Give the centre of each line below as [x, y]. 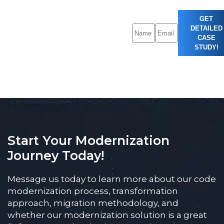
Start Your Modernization [88, 140]
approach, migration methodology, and [93, 203]
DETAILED [206, 28]
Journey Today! [56, 155]
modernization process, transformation [93, 191]
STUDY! [206, 47]
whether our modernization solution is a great [107, 215]
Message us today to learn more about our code [112, 179]
